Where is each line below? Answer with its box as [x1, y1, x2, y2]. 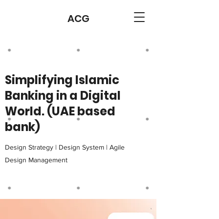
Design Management [5, 156, 67, 164]
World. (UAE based [5, 103, 115, 119]
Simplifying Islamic [5, 72, 119, 88]
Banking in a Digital [5, 88, 121, 104]
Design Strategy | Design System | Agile [5, 143, 125, 151]
